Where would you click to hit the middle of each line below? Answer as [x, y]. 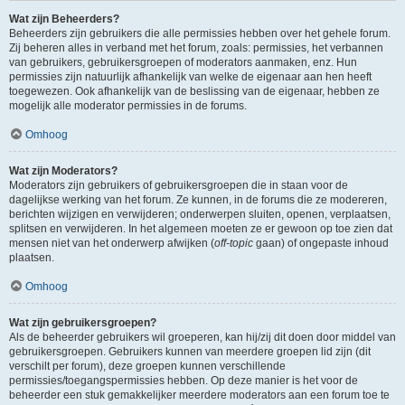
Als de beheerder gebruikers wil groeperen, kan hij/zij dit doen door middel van [202, 337]
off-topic [234, 243]
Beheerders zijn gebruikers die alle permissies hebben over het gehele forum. [200, 33]
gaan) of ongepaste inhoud [321, 243]
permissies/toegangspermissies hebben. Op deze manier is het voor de [184, 381]
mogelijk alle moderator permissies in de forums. [128, 106]
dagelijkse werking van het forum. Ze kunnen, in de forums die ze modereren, [198, 200]
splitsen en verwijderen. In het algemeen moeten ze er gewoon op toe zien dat [201, 229]
